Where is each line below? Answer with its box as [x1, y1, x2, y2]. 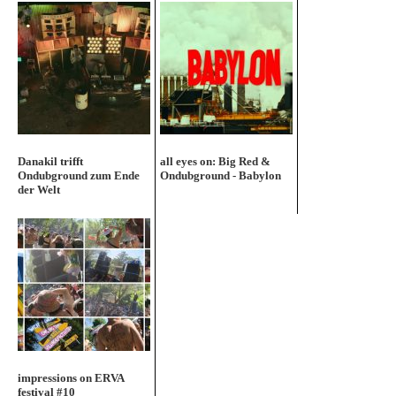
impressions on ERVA [18, 371, 124, 385]
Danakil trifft [18, 155, 83, 169]
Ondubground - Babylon [160, 169, 281, 183]
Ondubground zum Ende [18, 169, 140, 183]
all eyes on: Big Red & [160, 155, 270, 169]
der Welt [18, 183, 60, 197]
